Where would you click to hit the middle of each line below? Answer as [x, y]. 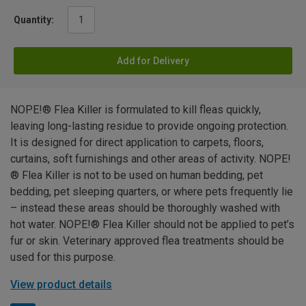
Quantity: [34, 19]
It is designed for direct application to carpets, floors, [137, 142]
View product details [61, 284]
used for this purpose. [63, 257]
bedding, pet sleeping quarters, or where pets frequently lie [152, 191]
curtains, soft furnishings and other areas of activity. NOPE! [151, 158]
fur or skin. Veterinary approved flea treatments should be [147, 240]
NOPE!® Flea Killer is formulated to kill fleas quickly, [136, 109]
